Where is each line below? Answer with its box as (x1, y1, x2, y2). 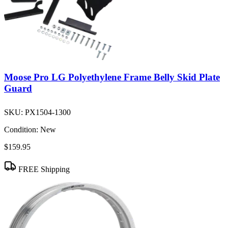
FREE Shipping (16, 164, 70, 174)
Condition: (4, 125, 38, 134)
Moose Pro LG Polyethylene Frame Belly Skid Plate (4, 71, 220, 82)
